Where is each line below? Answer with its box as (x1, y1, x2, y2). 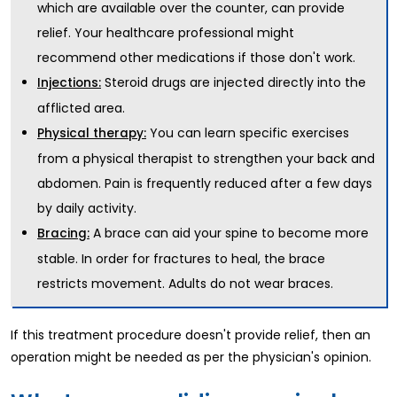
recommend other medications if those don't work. (37, 48, 355, 66)
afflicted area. (37, 98, 125, 117)
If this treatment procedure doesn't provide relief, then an (11, 325, 370, 344)
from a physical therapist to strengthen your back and (37, 149, 375, 167)
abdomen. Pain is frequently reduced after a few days (37, 174, 372, 192)
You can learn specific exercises (146, 123, 349, 142)
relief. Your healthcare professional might (37, 23, 294, 42)
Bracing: (37, 224, 90, 242)
